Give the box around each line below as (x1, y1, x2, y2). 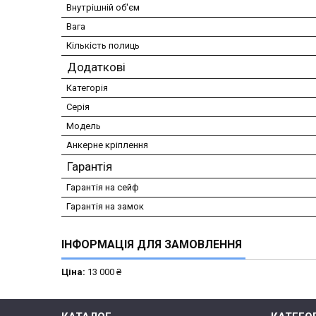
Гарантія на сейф (66, 181, 139, 193)
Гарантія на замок (66, 200, 144, 212)
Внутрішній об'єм (66, 1, 140, 13)
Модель (66, 120, 101, 131)
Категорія (66, 82, 108, 93)
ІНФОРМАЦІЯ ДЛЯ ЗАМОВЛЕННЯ (61, 237, 242, 251)
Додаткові (67, 59, 126, 74)
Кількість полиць (66, 39, 140, 51)
